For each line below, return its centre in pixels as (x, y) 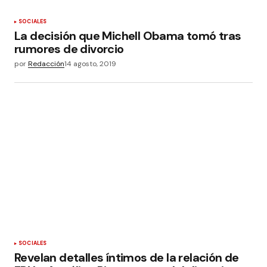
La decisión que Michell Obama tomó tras (128, 35)
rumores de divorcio (69, 49)
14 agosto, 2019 (90, 63)
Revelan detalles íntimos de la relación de (127, 258)
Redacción (46, 63)
